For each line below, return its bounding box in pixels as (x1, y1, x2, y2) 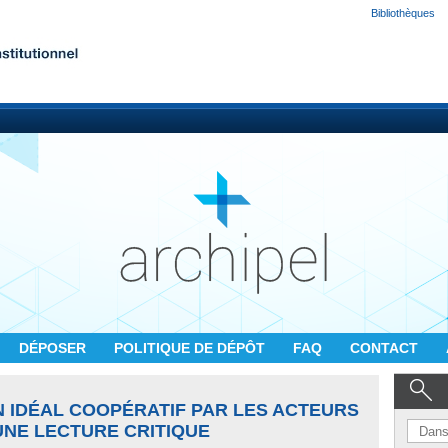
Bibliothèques (371, 7, 435, 19)
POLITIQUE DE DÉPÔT (114, 340, 269, 356)
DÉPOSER (19, 340, 90, 356)
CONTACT (350, 340, 422, 356)
